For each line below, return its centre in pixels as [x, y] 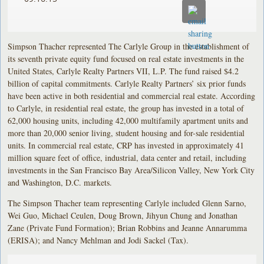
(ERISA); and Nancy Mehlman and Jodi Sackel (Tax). [98, 240]
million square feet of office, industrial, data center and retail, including [127, 157]
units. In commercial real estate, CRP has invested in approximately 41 [126, 145]
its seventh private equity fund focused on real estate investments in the [126, 58]
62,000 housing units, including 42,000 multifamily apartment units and [128, 120]
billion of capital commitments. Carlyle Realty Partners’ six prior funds [127, 83]
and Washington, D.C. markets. [60, 182]
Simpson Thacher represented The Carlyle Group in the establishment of [129, 46]
